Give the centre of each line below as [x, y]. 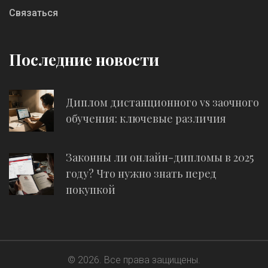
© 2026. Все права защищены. [134, 260]
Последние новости [84, 60]
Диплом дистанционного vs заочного [162, 102]
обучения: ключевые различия [146, 118]
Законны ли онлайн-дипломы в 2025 [160, 157]
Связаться [33, 13]
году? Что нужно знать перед [141, 173]
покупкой [91, 190]
